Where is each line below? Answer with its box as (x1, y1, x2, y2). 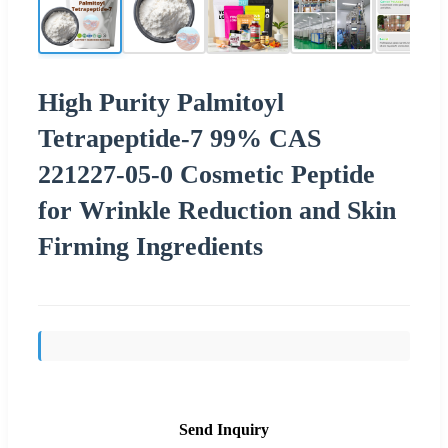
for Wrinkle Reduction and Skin (38, 195, 396, 225)
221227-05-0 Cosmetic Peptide (38, 159, 375, 189)
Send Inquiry (179, 420, 269, 438)
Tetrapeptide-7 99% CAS (38, 123, 321, 153)
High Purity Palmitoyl (38, 87, 284, 117)
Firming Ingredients (38, 231, 263, 261)
